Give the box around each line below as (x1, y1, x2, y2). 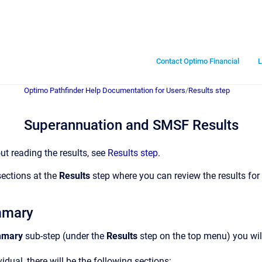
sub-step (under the (23, 230, 106, 242)
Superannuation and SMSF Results (24, 117, 239, 133)
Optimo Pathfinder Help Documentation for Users (24, 86, 185, 95)
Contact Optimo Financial (156, 56, 239, 65)
